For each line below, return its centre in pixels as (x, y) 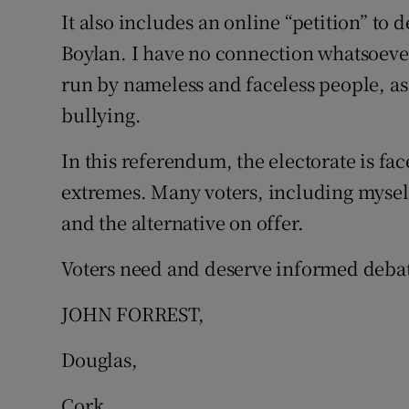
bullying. (101, 115)
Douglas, (100, 359)
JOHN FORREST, (133, 314)
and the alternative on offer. (183, 222)
